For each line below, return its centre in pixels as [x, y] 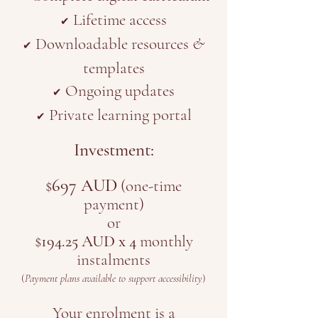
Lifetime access [118, 20]
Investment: [114, 150]
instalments [114, 260]
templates [114, 68]
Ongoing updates [118, 91]
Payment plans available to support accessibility [114, 278]
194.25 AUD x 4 [88, 241]
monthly [164, 241]
